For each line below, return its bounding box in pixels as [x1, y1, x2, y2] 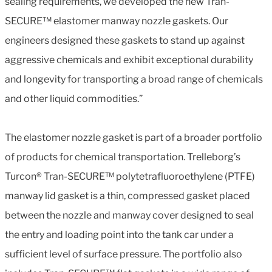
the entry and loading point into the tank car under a [5, 228, 234, 240]
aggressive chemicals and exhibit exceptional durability [5, 53, 253, 66]
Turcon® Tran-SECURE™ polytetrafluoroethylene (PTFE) [5, 170, 255, 182]
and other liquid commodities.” [5, 92, 146, 104]
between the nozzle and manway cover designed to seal [5, 209, 254, 221]
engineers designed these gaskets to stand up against [5, 34, 245, 46]
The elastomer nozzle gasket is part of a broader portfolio [5, 131, 262, 143]
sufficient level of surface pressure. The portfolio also [5, 248, 242, 260]
